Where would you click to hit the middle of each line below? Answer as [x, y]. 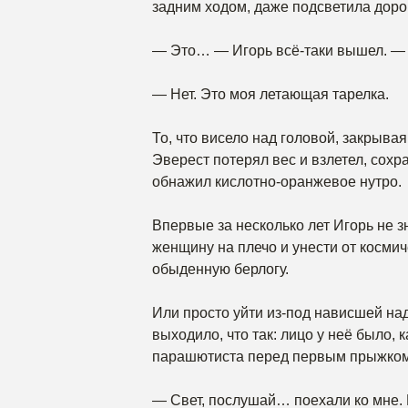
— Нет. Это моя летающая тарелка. [270, 94]
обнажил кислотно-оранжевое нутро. [277, 182]
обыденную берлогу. [220, 269]
